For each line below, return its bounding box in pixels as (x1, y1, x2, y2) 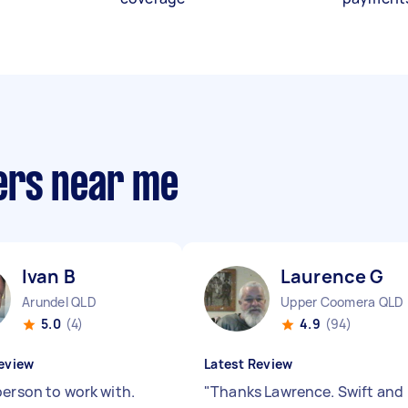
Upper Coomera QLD (280, 293, 404, 311)
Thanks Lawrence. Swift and (210, 382, 404, 402)
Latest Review (204, 355, 293, 372)
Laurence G (280, 264, 384, 289)
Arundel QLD (22, 293, 97, 311)
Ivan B (22, 264, 76, 289)
